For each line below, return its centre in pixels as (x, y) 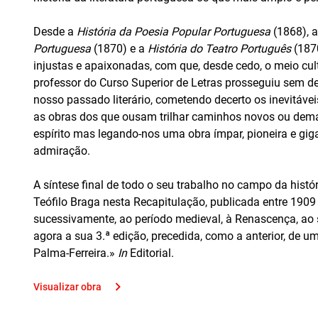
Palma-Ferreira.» (76, 253)
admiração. (62, 151)
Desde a (55, 32)
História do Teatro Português (219, 49)
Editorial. (150, 253)
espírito (52, 134)
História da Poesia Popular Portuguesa (174, 32)
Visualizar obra (67, 287)
